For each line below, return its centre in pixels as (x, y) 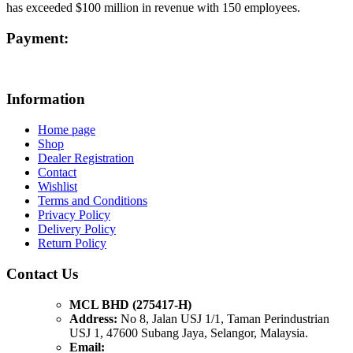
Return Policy (72, 243)
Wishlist (58, 187)
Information (46, 99)
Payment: (37, 38)
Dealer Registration (86, 158)
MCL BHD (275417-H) (130, 304)
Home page (67, 130)
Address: (93, 318)
